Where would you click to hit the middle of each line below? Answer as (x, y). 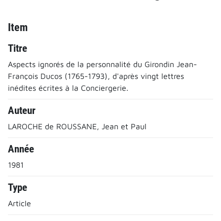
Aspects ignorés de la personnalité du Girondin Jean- (102, 64)
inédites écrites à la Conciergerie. (68, 88)
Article (19, 203)
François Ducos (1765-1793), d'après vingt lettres (96, 76)
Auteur (22, 110)
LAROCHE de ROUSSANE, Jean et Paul (77, 126)
